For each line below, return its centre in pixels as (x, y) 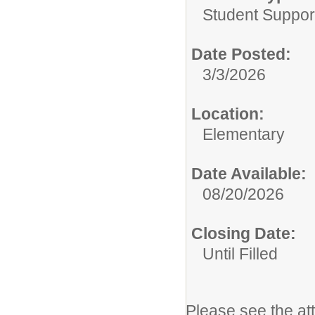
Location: (228, 114)
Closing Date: (244, 234)
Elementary (244, 135)
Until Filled (240, 254)
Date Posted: (241, 54)
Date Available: (249, 174)
